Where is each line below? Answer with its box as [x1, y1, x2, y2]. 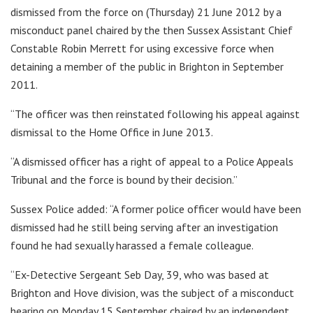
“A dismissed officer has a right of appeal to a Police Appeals [10, 154, 293, 169]
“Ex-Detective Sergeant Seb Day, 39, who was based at [10, 268, 269, 282]
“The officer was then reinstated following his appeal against [10, 107, 300, 122]
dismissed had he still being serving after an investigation [10, 220, 278, 235]
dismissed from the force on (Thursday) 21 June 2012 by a [10, 5, 282, 20]
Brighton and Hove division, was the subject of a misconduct [10, 286, 294, 300]
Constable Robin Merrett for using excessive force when [10, 41, 274, 56]
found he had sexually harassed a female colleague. [10, 238, 254, 253]
